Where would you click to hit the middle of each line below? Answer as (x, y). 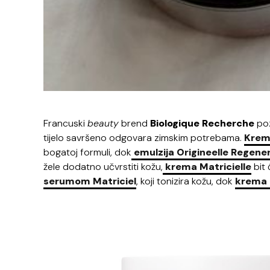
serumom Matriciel (90, 181)
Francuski (65, 123)
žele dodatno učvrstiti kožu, (103, 166)
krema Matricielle (207, 166)
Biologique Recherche (202, 123)
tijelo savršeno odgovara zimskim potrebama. (144, 137)
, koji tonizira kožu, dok (186, 181)
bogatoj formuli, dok (87, 152)
